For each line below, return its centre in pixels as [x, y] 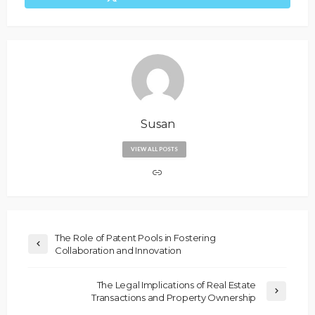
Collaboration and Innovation [118, 251]
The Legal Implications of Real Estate [176, 285]
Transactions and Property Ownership [174, 298]
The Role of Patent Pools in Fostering [135, 238]
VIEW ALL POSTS [154, 149]
